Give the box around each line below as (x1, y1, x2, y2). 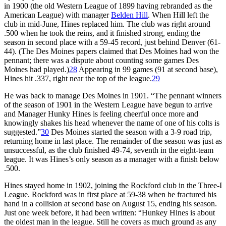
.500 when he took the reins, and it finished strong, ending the (4, 28, 200, 37)
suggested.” (4, 127, 41, 136)
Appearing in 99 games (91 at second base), (77, 65, 218, 74)
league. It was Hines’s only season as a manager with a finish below (4, 154, 219, 163)
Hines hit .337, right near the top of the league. (4, 74, 152, 83)
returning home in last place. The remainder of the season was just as (4, 136, 222, 145)
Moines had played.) (4, 65, 69, 74)
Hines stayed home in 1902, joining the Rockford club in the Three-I (4, 181, 222, 190)
